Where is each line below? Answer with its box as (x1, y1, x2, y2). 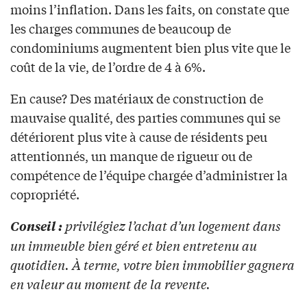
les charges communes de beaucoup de (10, 19, 231, 37)
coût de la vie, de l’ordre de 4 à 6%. (10, 57, 206, 75)
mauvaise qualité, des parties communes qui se (10, 108, 280, 126)
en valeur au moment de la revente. (10, 274, 210, 293)
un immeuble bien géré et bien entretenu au (10, 236, 257, 254)
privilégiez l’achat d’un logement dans (62, 216, 280, 234)
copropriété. (10, 184, 79, 203)
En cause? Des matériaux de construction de (10, 88, 263, 107)
